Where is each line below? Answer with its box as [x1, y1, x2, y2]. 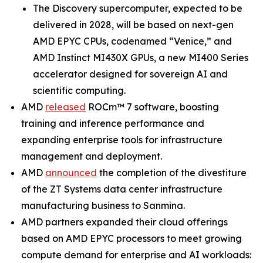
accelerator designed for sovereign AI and [33, 68, 228, 80]
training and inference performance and [21, 117, 204, 130]
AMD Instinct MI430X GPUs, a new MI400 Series [33, 52, 248, 64]
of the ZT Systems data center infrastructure [21, 183, 222, 195]
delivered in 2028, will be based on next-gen [33, 19, 234, 31]
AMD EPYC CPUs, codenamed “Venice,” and [33, 35, 232, 48]
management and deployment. [21, 150, 162, 163]
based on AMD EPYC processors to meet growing [21, 232, 242, 245]
